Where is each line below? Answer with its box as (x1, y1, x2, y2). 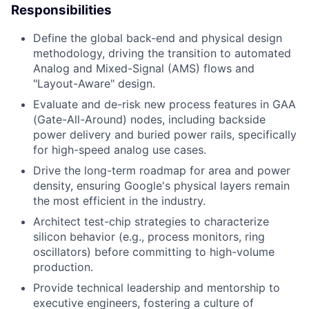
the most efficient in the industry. (33, 194, 206, 208)
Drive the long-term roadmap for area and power (33, 163, 290, 178)
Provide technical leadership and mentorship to (33, 281, 280, 295)
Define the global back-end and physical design (33, 31, 282, 46)
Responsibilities (11, 1, 112, 18)
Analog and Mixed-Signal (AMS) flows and (33, 61, 255, 76)
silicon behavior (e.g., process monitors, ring (33, 230, 265, 244)
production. (33, 260, 93, 275)
